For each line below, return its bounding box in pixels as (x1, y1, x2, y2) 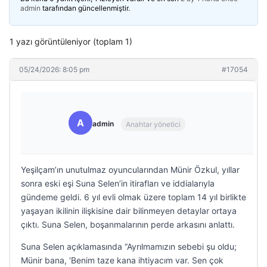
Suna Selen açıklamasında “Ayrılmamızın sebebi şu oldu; (21, 241, 237, 252)
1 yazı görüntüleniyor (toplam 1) (10, 36, 132, 46)
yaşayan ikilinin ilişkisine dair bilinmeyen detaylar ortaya (21, 206, 237, 216)
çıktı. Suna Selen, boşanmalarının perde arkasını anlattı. (21, 219, 235, 229)
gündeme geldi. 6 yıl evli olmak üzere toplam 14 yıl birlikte (21, 192, 246, 202)
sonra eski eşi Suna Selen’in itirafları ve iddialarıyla (21, 178, 215, 188)
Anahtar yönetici (126, 119, 181, 129)
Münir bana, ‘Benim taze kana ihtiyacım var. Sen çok (21, 255, 223, 265)
